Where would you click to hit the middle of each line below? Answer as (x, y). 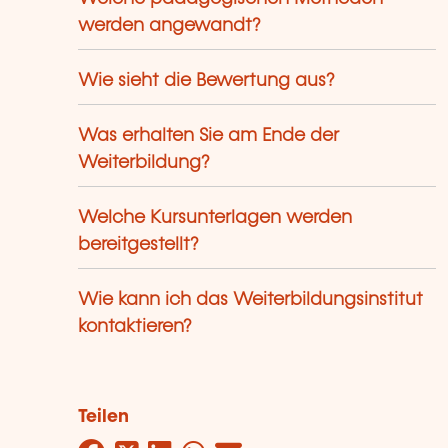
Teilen (104, 416)
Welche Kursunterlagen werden (215, 217)
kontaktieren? (135, 326)
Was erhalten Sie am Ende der (209, 135)
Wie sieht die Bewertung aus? (207, 80)
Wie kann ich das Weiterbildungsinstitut (251, 299)
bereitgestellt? (139, 244)
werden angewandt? (170, 25)
